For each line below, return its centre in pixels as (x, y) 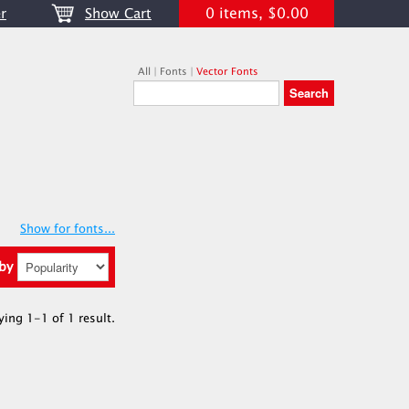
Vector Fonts (227, 72)
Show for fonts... (68, 229)
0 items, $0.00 (257, 13)
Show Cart (118, 14)
